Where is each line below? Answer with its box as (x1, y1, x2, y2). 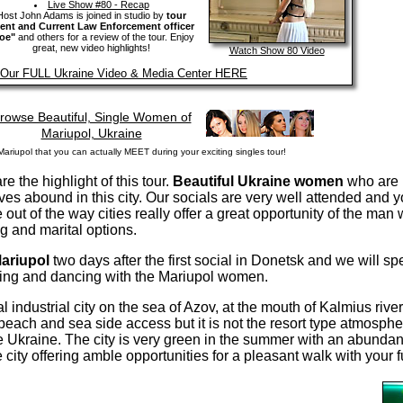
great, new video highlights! (32, 42, 150, 53)
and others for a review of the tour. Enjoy (14, 31, 194, 42)
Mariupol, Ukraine (40, 126, 142, 140)
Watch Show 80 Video (228, 45, 325, 56)
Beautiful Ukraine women (173, 174, 344, 189)
